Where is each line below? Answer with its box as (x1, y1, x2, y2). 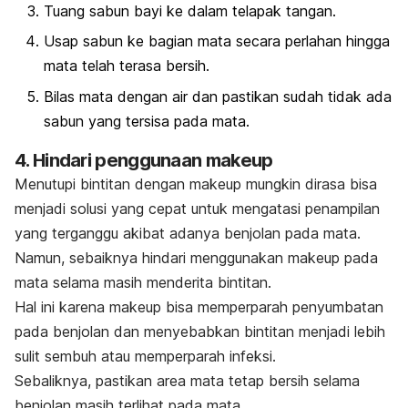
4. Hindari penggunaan (15, 148, 206, 171)
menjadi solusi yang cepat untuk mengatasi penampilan (15, 199, 380, 218)
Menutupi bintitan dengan (15, 174, 189, 193)
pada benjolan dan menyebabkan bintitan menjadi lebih (15, 321, 385, 341)
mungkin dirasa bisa (241, 174, 377, 193)
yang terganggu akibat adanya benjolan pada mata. (15, 223, 361, 242)
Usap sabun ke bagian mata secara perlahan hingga (44, 32, 390, 51)
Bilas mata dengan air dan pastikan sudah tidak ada (44, 87, 392, 106)
